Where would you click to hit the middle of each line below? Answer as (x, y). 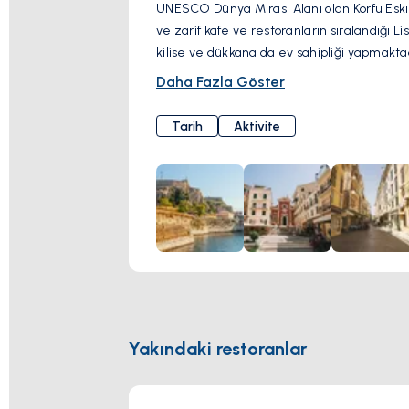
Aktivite (257, 126)
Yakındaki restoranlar (218, 348)
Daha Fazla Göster (220, 82)
